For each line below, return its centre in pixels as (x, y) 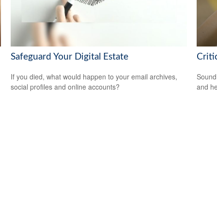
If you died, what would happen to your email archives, (94, 76)
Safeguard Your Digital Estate (70, 57)
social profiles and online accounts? (65, 86)
